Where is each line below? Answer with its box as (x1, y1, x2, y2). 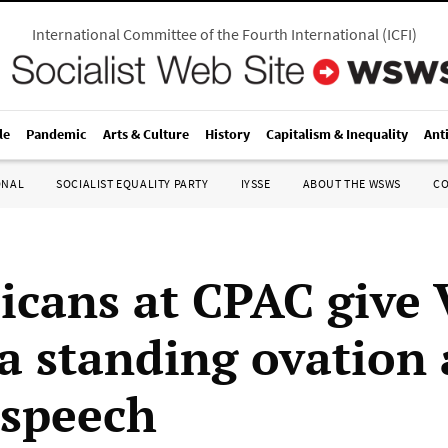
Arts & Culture (103, 125, 189, 143)
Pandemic (26, 125, 87, 143)
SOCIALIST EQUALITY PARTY (56, 176, 209, 191)
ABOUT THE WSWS (302, 176, 401, 191)
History (205, 125, 250, 143)
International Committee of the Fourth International (31, 24, 379, 44)
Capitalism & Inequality (266, 125, 408, 143)
